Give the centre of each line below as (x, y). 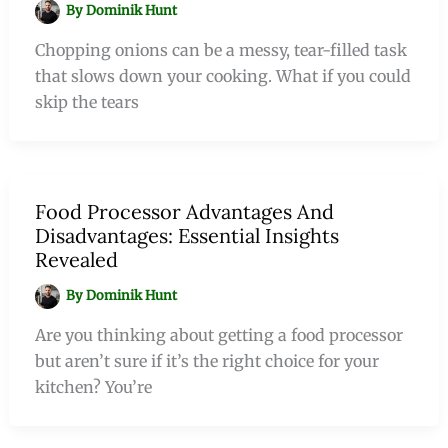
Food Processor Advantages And (184, 212)
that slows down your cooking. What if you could (222, 76)
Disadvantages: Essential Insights (186, 236)
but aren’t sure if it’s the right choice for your (206, 361)
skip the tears (86, 102)
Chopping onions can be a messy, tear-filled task (220, 50)
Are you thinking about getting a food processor (218, 335)
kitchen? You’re (93, 387)
